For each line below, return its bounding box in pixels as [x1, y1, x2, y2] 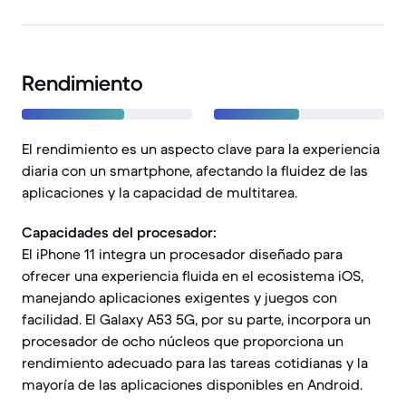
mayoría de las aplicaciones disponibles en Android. [22, 375, 362, 393]
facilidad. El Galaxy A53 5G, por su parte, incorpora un [22, 310, 371, 328]
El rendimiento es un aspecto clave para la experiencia [22, 140, 380, 158]
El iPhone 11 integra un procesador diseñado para [22, 245, 343, 263]
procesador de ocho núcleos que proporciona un [22, 332, 343, 350]
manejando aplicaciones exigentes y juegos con [22, 288, 337, 306]
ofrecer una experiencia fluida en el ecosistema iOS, [22, 266, 363, 285]
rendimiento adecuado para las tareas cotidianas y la [22, 353, 368, 372]
